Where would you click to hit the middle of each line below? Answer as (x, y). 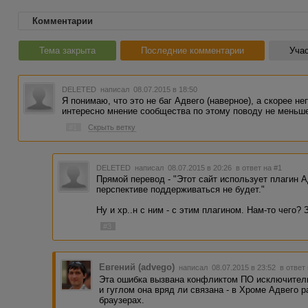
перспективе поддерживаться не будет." (181, 189)
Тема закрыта (67, 51)
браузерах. (122, 300)
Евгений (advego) (137, 267)
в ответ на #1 (259, 167)
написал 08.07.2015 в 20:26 (185, 167)
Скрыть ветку (112, 127)
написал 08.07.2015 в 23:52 (229, 268)
